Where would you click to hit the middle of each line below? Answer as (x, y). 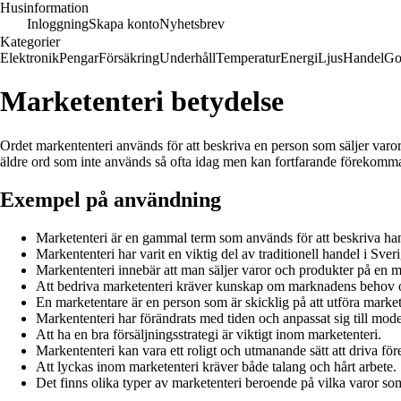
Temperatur (248, 58)
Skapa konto (124, 24)
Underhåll (188, 58)
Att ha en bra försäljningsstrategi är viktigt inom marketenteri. (209, 334)
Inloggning (58, 24)
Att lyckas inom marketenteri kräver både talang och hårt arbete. (216, 366)
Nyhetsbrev (192, 24)
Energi (299, 58)
